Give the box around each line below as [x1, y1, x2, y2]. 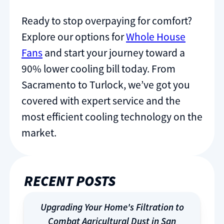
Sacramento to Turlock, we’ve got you [21, 77, 190, 91]
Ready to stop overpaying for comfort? [21, 13, 192, 27]
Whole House [126, 29, 185, 43]
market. [21, 125, 56, 139]
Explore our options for [21, 29, 126, 43]
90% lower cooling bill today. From [21, 61, 175, 75]
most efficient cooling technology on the [21, 109, 202, 123]
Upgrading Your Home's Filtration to [40, 201, 184, 213]
